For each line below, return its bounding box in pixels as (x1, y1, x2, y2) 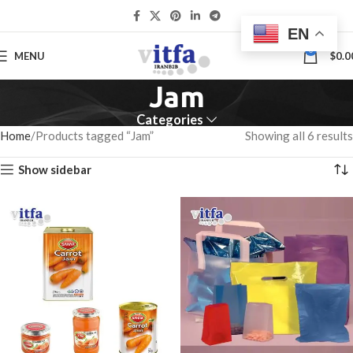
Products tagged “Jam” (35, 128, 154, 143)
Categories (136, 112, 203, 128)
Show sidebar (18, 162, 92, 176)
